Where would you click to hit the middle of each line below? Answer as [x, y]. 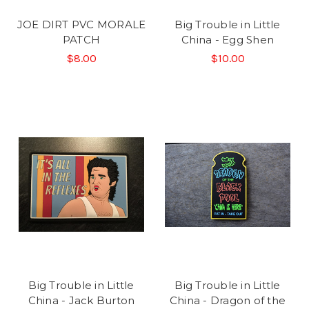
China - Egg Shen [228, 39]
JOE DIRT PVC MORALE [81, 24]
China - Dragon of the [228, 300]
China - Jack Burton [81, 300]
